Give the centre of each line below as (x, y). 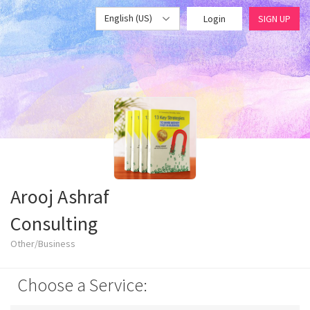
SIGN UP (274, 19)
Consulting (54, 224)
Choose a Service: (82, 285)
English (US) (129, 18)
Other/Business (43, 244)
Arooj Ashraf (60, 197)
